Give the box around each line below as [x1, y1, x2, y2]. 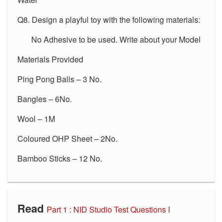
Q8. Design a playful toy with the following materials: [17, 13, 200, 25]
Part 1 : [47, 203, 71, 215]
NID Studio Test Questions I [73, 203, 170, 215]
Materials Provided [17, 53, 85, 65]
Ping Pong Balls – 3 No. [17, 73, 102, 85]
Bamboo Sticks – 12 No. [17, 152, 104, 164]
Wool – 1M [17, 112, 55, 124]
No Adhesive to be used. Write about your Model [17, 33, 203, 45]
